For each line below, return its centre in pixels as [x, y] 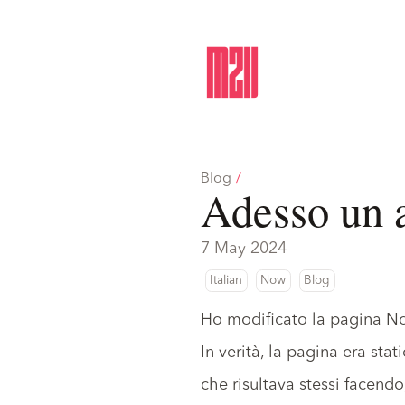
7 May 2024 [244, 248]
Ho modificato [256, 320]
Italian [226, 280]
